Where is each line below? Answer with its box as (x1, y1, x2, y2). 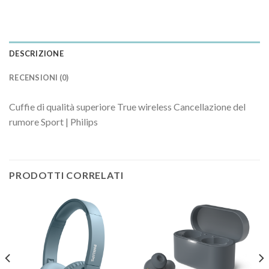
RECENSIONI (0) (9, 72, 69, 82)
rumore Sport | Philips (9, 115, 98, 127)
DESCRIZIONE (9, 48, 64, 58)
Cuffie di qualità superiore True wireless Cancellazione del (9, 100, 246, 112)
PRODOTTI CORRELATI (9, 169, 124, 181)
